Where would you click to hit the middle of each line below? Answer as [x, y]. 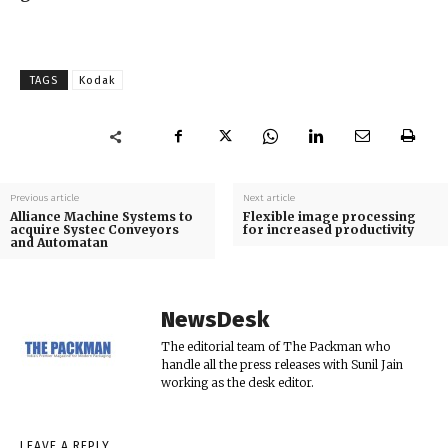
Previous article [44, 198]
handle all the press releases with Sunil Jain [282, 365]
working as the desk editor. [237, 383]
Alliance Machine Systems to [101, 217]
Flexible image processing [329, 217]
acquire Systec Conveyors [94, 230]
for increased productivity [328, 230]
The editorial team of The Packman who [275, 347]
